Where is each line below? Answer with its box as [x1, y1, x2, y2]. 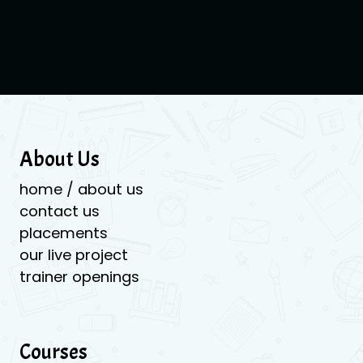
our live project [19, 244, 128, 265]
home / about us [19, 178, 143, 199]
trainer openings [19, 266, 139, 287]
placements [19, 222, 108, 243]
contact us [19, 200, 100, 221]
